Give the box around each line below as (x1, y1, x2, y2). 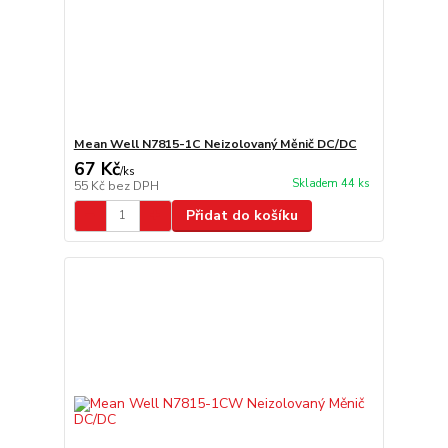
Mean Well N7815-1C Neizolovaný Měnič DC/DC (73, 135, 357, 152)
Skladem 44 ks (291, 176, 370, 191)
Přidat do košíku (185, 205, 298, 225)
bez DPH (107, 177, 159, 194)
